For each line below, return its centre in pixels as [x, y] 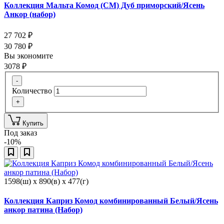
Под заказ [20, 133]
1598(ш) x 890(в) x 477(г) [46, 181]
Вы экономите [29, 56]
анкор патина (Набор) [43, 210]
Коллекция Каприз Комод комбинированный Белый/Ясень [111, 201]
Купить [33, 123]
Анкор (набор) [30, 14]
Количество [32, 91]
